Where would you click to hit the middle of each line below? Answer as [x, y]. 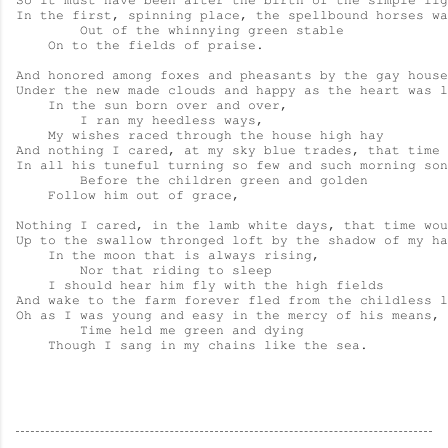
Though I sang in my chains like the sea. [192, 345]
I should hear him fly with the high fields [200, 285]
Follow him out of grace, [128, 195]
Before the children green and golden [192, 180]
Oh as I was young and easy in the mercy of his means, [228, 315]
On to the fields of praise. [140, 45]
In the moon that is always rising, [168, 255]
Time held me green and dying [160, 330]
